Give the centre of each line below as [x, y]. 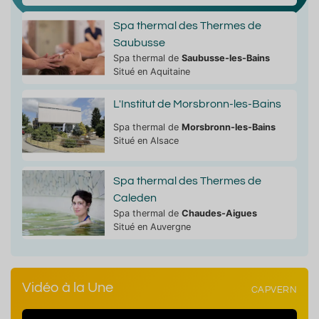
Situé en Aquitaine [151, 71]
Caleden [135, 198]
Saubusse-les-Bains [225, 58]
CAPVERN [274, 291]
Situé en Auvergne [152, 226]
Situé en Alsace [146, 140]
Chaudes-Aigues [219, 213]
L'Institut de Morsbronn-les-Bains [197, 104]
